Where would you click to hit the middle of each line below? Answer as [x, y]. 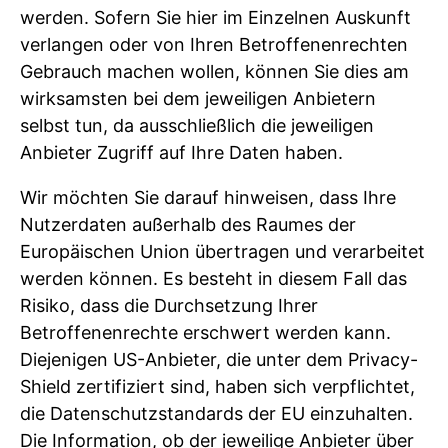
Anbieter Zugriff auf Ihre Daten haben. [181, 153]
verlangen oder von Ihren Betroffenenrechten [214, 45]
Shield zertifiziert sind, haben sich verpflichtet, [217, 387]
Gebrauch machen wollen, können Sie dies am [214, 72]
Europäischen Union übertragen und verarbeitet [222, 252]
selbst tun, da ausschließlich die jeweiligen [197, 126]
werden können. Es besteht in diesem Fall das [213, 279]
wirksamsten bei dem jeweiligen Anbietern [198, 99]
